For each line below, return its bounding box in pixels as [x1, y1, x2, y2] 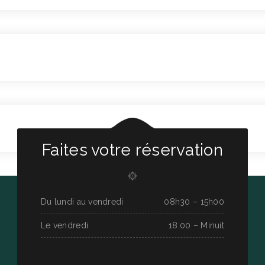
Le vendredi [41, 221, 89, 230]
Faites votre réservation [42, 140, 223, 160]
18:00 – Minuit [169, 221, 224, 230]
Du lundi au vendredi [41, 197, 124, 206]
